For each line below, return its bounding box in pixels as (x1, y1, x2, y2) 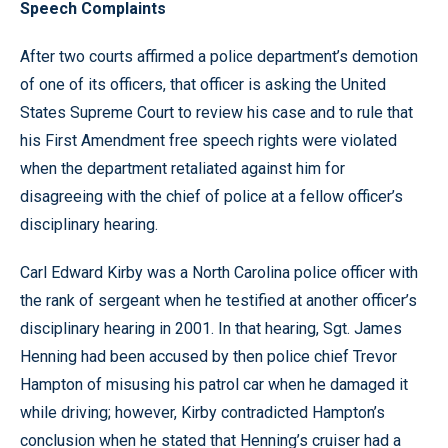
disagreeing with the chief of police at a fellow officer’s (20, 187, 403, 206)
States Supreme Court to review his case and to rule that (20, 103, 413, 122)
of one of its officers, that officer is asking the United (20, 75, 386, 94)
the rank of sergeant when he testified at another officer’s (20, 291, 417, 310)
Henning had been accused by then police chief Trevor (20, 347, 397, 366)
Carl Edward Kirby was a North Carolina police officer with (20, 263, 418, 282)
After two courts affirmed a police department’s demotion (20, 47, 418, 66)
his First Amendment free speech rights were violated (20, 131, 397, 150)
